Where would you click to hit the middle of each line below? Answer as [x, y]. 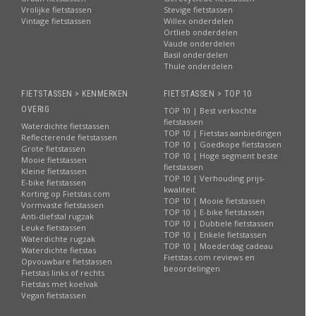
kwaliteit [179, 189]
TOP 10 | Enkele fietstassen [215, 235]
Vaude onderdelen [199, 43]
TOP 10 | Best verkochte [210, 110]
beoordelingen [192, 268]
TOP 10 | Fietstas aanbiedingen [222, 133]
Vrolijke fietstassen [56, 10]
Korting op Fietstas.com [66, 194]
